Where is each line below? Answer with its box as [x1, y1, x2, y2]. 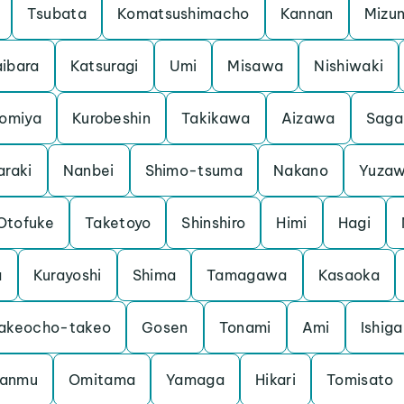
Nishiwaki [314, 57, 384, 75]
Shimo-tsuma [144, 161, 243, 179]
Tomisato [326, 371, 394, 389]
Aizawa [280, 109, 335, 127]
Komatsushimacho [116, 5, 250, 23]
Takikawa [181, 109, 251, 127]
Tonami [218, 318, 271, 336]
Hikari [255, 371, 296, 389]
